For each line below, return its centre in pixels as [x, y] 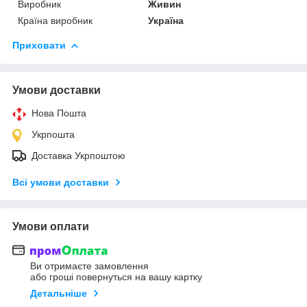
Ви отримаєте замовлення [89, 266]
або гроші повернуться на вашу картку [116, 277]
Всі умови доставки [61, 182]
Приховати [39, 45]
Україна [166, 20]
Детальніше [59, 294]
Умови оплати [51, 226]
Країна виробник [55, 20]
